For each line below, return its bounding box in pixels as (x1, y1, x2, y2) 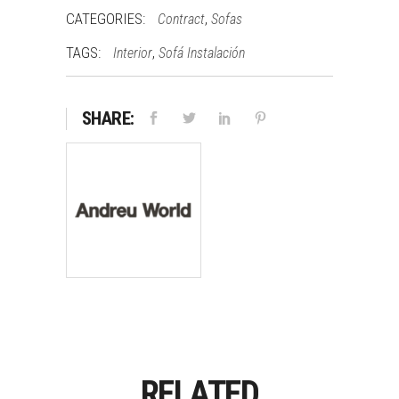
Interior (113, 44, 152, 61)
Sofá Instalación (159, 44, 245, 61)
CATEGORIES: (66, 9, 149, 28)
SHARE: (82, 107, 134, 129)
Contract (158, 10, 205, 28)
